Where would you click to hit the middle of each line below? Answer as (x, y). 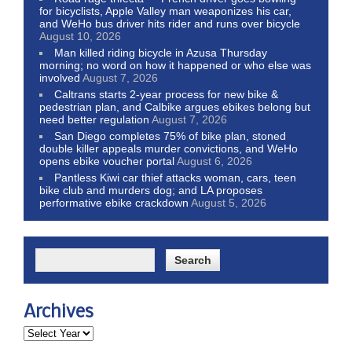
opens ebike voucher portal (107, 161)
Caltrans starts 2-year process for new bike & (167, 94)
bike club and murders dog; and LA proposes (151, 190)
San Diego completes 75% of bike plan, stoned (170, 136)
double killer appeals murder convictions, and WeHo (169, 148)
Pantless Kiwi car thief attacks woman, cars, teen (176, 177)
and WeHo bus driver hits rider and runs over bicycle (170, 23)
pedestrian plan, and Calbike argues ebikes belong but (175, 106)
